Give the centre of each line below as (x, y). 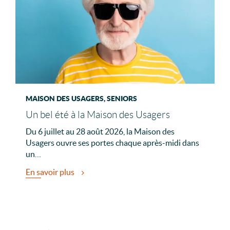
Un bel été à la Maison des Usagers (98, 115)
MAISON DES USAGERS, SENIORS (81, 99)
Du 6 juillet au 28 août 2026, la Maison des (100, 132)
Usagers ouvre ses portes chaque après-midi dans (112, 143)
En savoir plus (51, 172)
